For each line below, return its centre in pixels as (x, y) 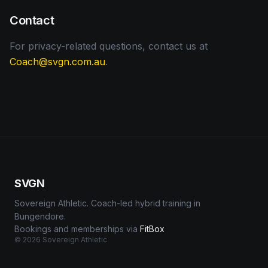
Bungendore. (40, 216)
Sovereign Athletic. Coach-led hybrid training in (107, 203)
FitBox (152, 229)
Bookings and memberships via (76, 229)
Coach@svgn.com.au (57, 62)
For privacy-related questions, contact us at (109, 46)
